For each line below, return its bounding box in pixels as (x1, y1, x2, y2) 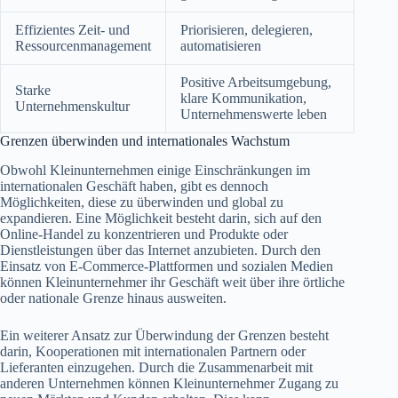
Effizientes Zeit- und (15, 21, 130, 37)
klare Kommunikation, (180, 90, 306, 106)
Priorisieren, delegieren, (180, 21, 313, 37)
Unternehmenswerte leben (180, 106, 327, 122)
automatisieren (180, 37, 261, 53)
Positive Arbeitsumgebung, (180, 74, 331, 90)
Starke (15, 82, 51, 98)
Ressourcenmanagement (15, 37, 151, 53)
